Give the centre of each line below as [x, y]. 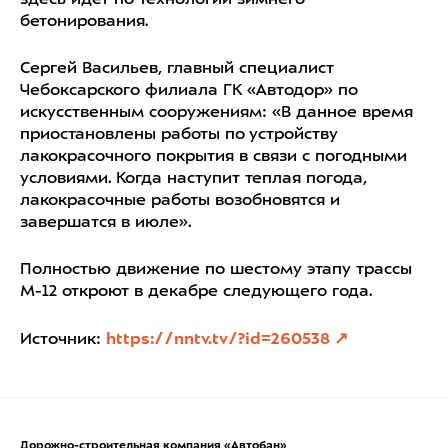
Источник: [63, 340]
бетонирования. [84, 22]
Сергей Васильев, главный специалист [177, 69]
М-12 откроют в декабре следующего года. [196, 292]
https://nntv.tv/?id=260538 [218, 340]
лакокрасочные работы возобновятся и [180, 201]
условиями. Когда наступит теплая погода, [193, 179]
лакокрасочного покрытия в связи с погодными [213, 157]
